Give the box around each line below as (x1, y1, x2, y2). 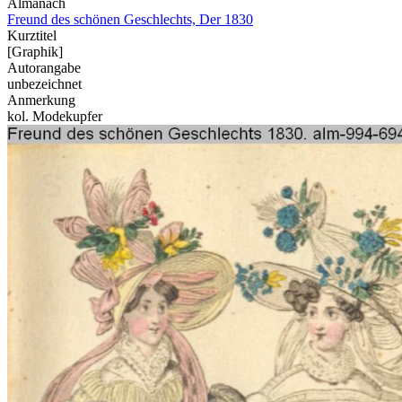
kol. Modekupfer (7, 108, 102, 124)
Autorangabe (7, 59, 81, 75)
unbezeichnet (7, 75, 82, 92)
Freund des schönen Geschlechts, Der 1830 (7, 11, 253, 27)
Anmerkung (7, 92, 75, 108)
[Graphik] (7, 43, 63, 59)
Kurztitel (7, 27, 57, 43)
